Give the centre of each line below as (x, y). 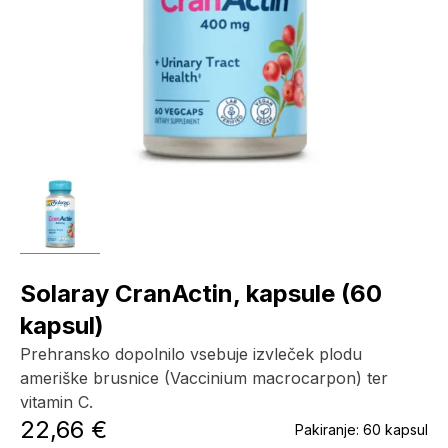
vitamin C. (59, 402)
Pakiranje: (329, 429)
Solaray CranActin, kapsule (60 (201, 293)
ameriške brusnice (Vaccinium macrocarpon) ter (204, 378)
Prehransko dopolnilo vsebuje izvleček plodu (191, 354)
